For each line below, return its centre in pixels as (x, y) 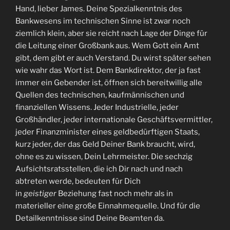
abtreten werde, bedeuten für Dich (78, 181)
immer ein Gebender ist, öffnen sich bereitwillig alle (109, 82)
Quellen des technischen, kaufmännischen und (100, 95)
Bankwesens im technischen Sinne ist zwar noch (103, 21)
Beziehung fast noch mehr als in (115, 193)
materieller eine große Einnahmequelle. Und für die (108, 206)
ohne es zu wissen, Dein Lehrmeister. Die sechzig (104, 156)
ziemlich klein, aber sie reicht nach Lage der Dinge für (111, 33)
